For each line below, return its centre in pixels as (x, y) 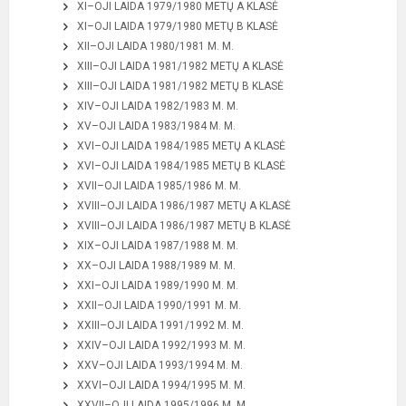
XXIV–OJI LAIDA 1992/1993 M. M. (161, 345)
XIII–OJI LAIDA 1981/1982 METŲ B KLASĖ (180, 86)
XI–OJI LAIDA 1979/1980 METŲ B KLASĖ (178, 26)
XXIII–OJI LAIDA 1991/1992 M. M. (160, 325)
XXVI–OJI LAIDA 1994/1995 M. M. (161, 385)
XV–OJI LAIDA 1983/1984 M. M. (156, 126)
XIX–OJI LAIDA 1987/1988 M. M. (158, 246)
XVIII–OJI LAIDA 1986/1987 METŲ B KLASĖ (184, 226)
